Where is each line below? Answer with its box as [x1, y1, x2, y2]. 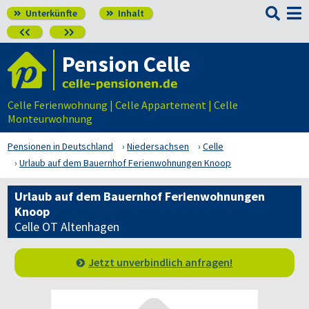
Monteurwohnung [8, 112, 92, 126]
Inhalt [116, 7, 144, 19]
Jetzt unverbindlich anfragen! [88, 255, 233, 269]
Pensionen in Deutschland [8, 140, 113, 152]
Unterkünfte [23, 7, 77, 19]
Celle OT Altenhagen [14, 219, 119, 235]
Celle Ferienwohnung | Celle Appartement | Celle [8, 98, 238, 112]
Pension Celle [62, 50, 190, 78]
